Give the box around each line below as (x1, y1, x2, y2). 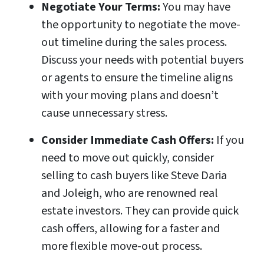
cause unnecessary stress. (41, 105, 167, 122)
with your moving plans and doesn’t (41, 87, 219, 104)
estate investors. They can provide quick (41, 203, 239, 220)
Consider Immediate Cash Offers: (41, 132, 214, 149)
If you (214, 132, 244, 149)
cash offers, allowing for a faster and (41, 220, 220, 237)
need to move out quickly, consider (41, 150, 214, 167)
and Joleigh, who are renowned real (41, 185, 218, 202)
